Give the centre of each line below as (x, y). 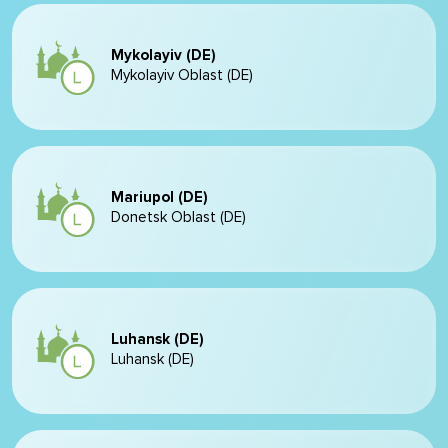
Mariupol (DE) (159, 197)
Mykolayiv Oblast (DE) (182, 75)
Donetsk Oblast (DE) (178, 217)
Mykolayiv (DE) (163, 55)
